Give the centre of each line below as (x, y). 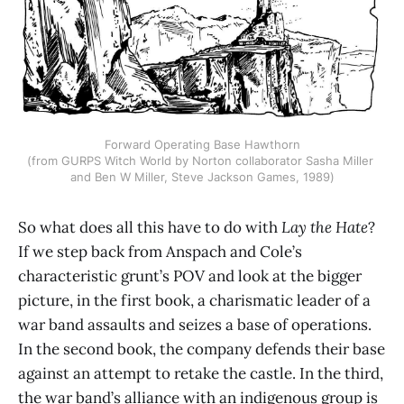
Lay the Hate (325, 228)
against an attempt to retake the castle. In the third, (201, 374)
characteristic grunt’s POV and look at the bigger (190, 276)
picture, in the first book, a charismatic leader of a (194, 301)
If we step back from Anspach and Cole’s (160, 252)
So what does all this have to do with (150, 228)
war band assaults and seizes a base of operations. (195, 325)
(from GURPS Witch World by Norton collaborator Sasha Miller (200, 161)
